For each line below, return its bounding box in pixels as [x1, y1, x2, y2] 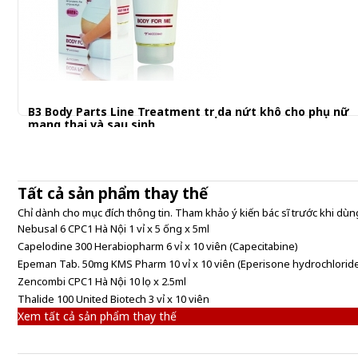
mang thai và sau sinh [28, 117, 155, 132]
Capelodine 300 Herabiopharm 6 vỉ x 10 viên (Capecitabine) [18, 239, 298, 253]
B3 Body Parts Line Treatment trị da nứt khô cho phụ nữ [28, 104, 349, 119]
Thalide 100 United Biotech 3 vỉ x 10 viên [18, 292, 209, 306]
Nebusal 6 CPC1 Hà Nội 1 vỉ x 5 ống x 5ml [18, 221, 209, 236]
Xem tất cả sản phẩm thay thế [18, 308, 177, 324]
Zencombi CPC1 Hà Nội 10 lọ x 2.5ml [18, 274, 186, 288]
